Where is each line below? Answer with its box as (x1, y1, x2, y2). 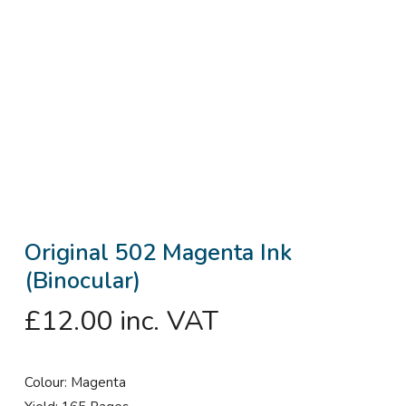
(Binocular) (24, 264, 140, 296)
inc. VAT (119, 302, 218, 340)
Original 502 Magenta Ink (24, 236, 292, 268)
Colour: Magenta (24, 372, 126, 391)
